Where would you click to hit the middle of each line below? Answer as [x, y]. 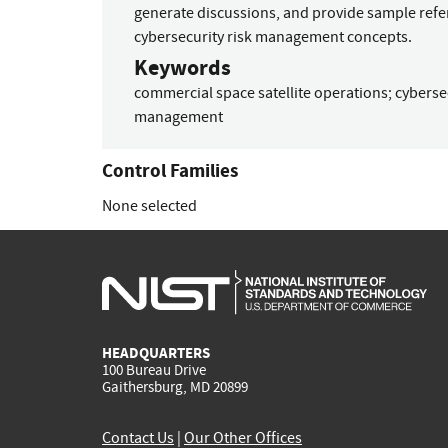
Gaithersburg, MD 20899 [175, 387]
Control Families [170, 170]
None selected [149, 205]
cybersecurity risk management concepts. [273, 36]
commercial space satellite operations [261, 93]
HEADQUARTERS [156, 353]
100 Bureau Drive [154, 370]
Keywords [182, 68]
